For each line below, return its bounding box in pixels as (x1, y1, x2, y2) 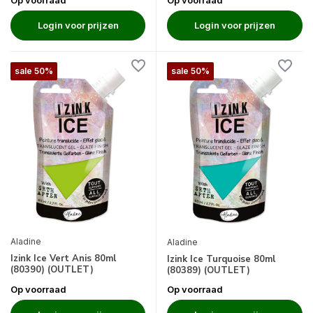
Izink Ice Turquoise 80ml (167, 252, 275, 265)
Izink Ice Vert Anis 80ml (10, 252, 116, 265)
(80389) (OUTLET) (167, 263, 250, 277)
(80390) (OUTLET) (10, 263, 94, 276)
